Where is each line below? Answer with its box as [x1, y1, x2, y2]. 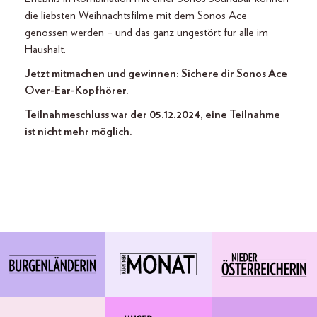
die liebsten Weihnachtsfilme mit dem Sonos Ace [25, 10, 247, 21]
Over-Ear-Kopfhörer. [25, 85, 129, 96]
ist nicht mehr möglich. [25, 126, 132, 137]
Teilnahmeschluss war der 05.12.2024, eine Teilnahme [25, 109, 280, 120]
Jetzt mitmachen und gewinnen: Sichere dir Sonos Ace [25, 68, 287, 79]
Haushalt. [25, 44, 66, 55]
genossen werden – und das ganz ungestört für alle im [25, 27, 268, 38]
